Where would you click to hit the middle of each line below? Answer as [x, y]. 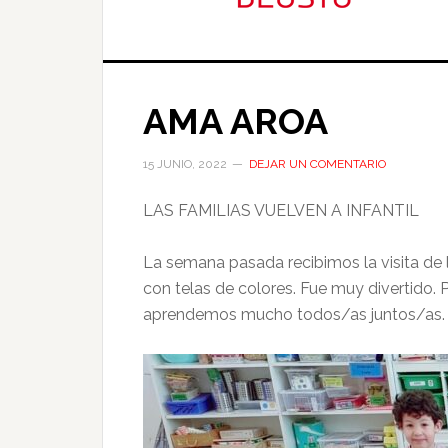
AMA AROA [235, 121]
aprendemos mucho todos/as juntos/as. [294, 314]
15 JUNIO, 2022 [185, 164]
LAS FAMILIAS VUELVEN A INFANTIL [281, 210]
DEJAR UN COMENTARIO [317, 164]
